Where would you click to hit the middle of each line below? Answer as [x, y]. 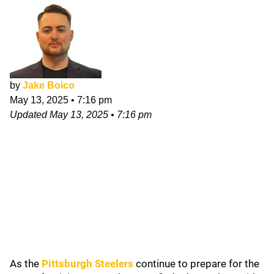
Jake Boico [49, 85]
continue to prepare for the [196, 264]
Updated [30, 115]
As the [26, 264]
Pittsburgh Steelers [87, 264]
